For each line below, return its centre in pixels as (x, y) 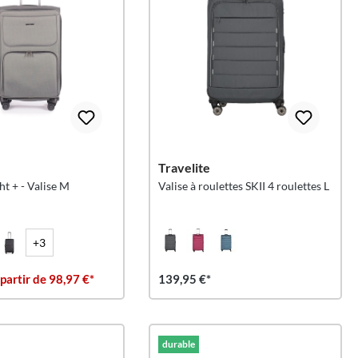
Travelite (185, 167)
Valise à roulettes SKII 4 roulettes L (244, 186)
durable (179, 344)
